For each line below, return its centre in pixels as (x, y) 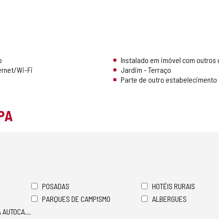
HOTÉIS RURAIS (174, 186)
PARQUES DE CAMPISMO (76, 199)
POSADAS (56, 186)
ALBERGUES (169, 199)
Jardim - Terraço (146, 70)
